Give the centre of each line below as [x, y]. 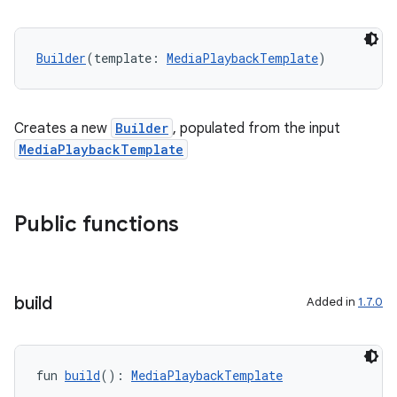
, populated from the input [257, 128]
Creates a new [62, 128]
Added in [332, 302]
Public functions [97, 224]
